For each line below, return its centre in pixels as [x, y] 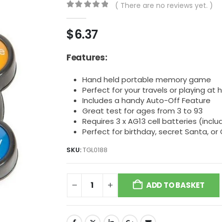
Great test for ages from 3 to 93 [142, 111]
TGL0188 [95, 150]
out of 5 [94, 15]
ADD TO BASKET [175, 185]
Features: [87, 57]
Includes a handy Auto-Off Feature [146, 100]
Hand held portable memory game [147, 79]
